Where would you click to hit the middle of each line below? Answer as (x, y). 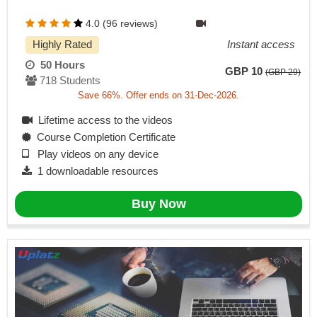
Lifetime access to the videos (103, 120)
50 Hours (60, 65)
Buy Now (158, 204)
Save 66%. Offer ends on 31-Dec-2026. (158, 96)
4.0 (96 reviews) (122, 24)
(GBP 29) (283, 72)
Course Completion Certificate (103, 137)
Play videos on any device (94, 154)
